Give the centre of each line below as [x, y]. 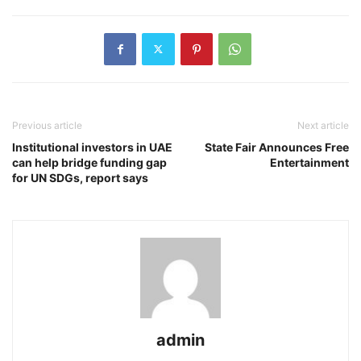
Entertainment [309, 162]
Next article [323, 125]
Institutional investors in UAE [92, 147]
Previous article [47, 125]
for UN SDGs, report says [80, 177]
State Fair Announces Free [277, 147]
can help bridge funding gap [89, 162]
